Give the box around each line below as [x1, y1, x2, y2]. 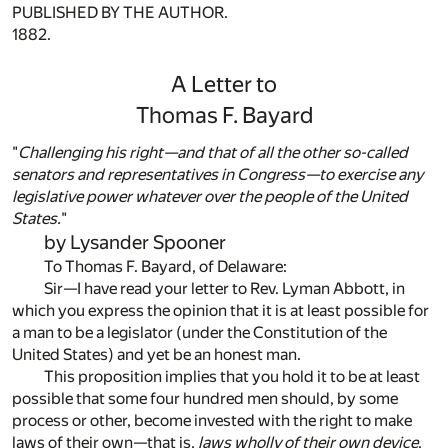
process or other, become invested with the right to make [12, 410, 412, 430]
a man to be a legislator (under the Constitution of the [12, 322, 387, 342]
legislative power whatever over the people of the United [12, 186, 408, 206]
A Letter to [171, 70, 277, 97]
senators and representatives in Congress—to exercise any [12, 164, 423, 184]
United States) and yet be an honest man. [12, 344, 301, 364]
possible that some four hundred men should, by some [12, 388, 398, 408]
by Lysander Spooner [44, 230, 226, 254]
